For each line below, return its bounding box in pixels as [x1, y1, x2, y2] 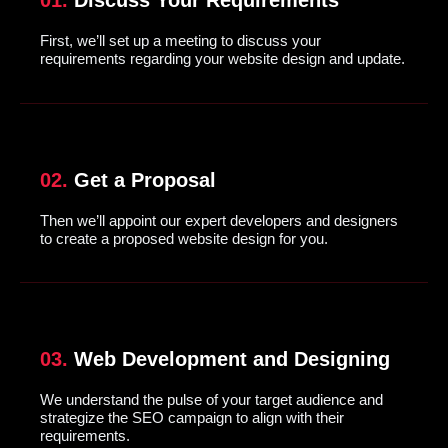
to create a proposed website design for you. [40, 229, 328, 247]
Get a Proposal [68, 168, 216, 191]
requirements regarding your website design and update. [40, 50, 405, 68]
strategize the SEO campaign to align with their [40, 409, 344, 427]
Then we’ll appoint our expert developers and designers [40, 211, 398, 229]
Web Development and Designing [68, 348, 390, 371]
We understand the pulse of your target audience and [40, 391, 383, 409]
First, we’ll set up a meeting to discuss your [40, 32, 321, 50]
